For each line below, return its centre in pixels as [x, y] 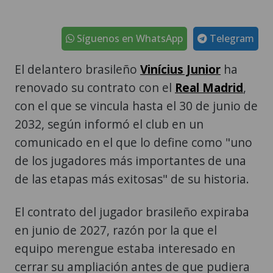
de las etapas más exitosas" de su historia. [132, 179]
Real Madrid [209, 87]
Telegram [231, 38]
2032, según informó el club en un [109, 124]
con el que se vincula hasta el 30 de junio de [136, 105]
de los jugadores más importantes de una [130, 160]
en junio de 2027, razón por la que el [116, 230]
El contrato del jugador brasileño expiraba [132, 211]
